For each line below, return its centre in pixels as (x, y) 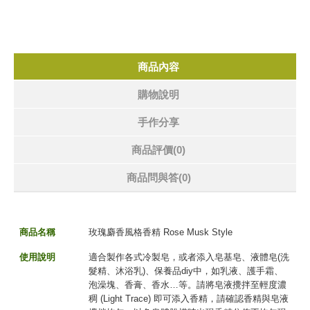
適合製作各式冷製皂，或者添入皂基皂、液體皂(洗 (189, 257)
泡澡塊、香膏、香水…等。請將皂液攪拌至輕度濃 (188, 285)
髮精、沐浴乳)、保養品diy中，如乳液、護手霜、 (186, 271)
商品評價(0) (158, 150)
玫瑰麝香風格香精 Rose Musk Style (161, 232)
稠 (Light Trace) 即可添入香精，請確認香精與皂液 (189, 299)
